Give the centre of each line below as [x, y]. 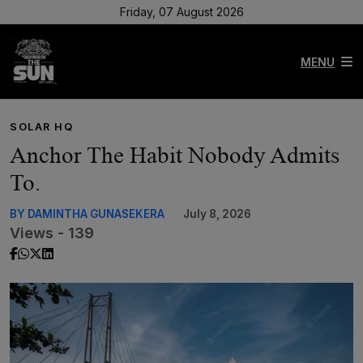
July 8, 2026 [217, 214]
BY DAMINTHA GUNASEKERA [87, 214]
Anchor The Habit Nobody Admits [175, 155]
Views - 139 [52, 233]
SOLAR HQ [42, 127]
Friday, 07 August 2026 [181, 12]
